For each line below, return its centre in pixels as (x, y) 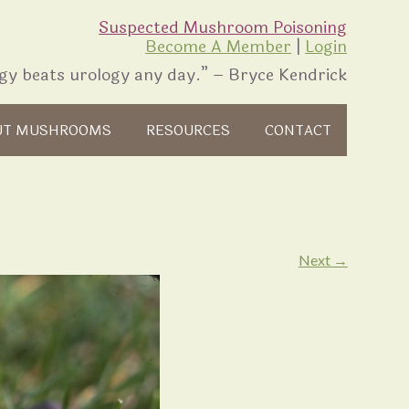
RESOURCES (189, 131)
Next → (323, 260)
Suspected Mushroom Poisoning (223, 27)
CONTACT (298, 131)
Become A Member (219, 47)
